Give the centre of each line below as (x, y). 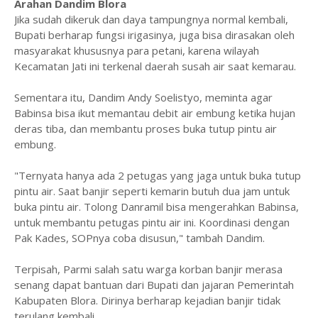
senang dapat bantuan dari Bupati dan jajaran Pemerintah (154, 284)
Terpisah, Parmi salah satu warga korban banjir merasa (148, 269)
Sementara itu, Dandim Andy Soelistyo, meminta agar (143, 97)
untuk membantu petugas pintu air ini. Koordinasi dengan (152, 222)
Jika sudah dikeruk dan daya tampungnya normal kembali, (151, 19)
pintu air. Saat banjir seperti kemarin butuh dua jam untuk (152, 191)
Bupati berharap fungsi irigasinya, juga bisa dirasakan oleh (154, 34)
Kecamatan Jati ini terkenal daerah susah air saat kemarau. (157, 66)
